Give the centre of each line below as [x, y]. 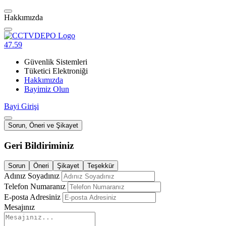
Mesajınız [19, 207]
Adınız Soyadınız [32, 176]
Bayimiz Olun [47, 89]
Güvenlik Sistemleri [56, 62]
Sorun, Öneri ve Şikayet [43, 125]
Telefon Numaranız [35, 187]
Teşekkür [101, 166]
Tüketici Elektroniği [56, 71]
